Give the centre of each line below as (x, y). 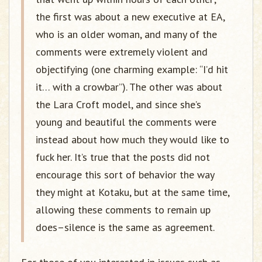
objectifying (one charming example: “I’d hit (132, 69)
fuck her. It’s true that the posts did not (123, 157)
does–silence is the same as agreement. (125, 227)
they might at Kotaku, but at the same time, (132, 192)
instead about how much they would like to (132, 139)
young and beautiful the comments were (126, 122)
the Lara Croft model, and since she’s (118, 104)
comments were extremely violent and (122, 51)
